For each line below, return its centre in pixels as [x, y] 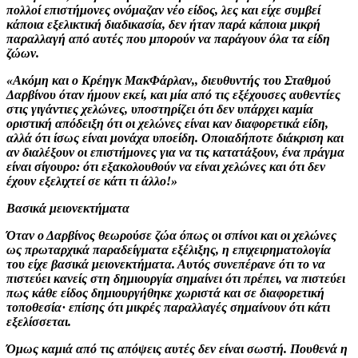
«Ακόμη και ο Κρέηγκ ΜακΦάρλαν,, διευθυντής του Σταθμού [169, 80]
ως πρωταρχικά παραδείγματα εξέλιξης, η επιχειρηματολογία [169, 249]
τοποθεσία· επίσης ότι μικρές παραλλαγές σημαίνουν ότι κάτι [168, 307]
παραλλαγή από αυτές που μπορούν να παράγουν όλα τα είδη [168, 38]
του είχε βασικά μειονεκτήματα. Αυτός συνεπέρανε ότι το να [166, 264]
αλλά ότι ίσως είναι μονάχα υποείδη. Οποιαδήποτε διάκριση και [175, 137]
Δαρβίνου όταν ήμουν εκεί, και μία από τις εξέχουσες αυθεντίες [173, 94]
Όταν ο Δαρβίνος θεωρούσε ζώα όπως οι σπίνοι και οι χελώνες [171, 235]
